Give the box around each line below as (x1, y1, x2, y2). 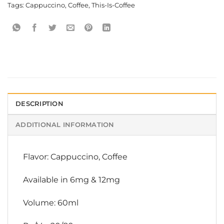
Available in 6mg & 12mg (23, 175, 120, 185)
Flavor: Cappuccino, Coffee (23, 152, 127, 162)
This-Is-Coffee (91, 1, 135, 9)
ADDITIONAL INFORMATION (15, 121, 114, 129)
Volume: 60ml (23, 197, 78, 207)
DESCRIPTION (15, 100, 63, 108)
